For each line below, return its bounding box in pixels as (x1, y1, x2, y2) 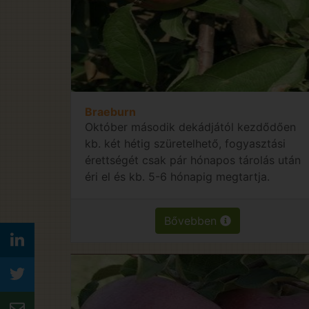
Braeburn (85, 104, 136, 119)
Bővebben (164, 213, 221, 228)
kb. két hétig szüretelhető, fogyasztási (85, 136, 286, 150)
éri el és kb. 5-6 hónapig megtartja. (85, 169, 270, 183)
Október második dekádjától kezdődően (85, 119, 296, 134)
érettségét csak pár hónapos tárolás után (85, 152, 301, 167)
